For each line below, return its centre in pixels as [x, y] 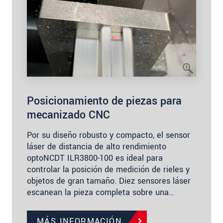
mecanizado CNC [68, 115]
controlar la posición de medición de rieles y [108, 169]
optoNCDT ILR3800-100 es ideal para [95, 158]
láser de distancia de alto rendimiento [97, 146]
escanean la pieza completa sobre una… [101, 192]
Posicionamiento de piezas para [104, 101]
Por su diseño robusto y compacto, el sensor [109, 135]
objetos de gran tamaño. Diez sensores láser [109, 181]
